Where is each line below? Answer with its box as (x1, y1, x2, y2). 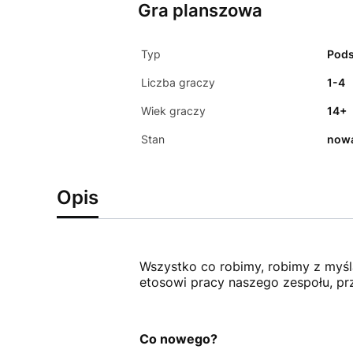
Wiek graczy (140, 103, 206, 117)
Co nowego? (139, 330, 217, 347)
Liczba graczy (140, 75, 215, 89)
